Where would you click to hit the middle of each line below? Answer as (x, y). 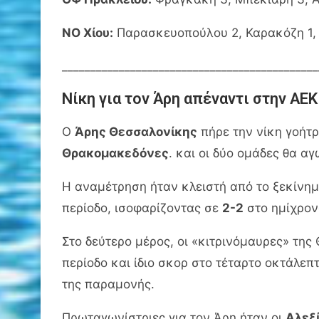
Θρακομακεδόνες (115, 153)
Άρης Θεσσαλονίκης (136, 131)
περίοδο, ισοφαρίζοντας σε (142, 208)
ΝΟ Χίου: (88, 32)
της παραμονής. (108, 284)
